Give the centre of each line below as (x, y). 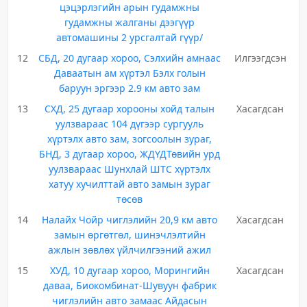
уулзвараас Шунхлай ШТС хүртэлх (130, 169)
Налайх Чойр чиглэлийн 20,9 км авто (130, 220)
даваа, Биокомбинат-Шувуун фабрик (130, 285)
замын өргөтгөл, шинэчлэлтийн (130, 235)
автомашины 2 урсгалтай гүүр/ (130, 37)
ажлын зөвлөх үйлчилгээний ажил (130, 250)
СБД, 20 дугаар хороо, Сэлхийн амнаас (130, 58)
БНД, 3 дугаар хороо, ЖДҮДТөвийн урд (130, 154)
